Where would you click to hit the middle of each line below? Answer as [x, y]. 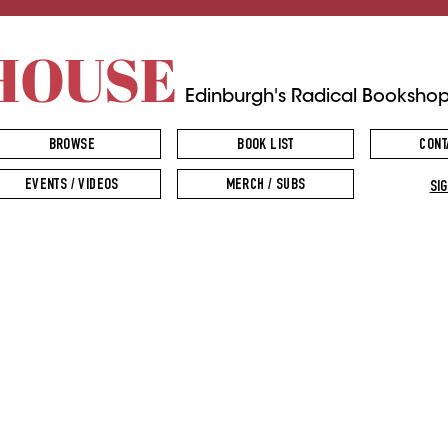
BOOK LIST [265, 146]
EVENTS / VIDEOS [71, 186]
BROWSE [71, 146]
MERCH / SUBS [265, 186]
